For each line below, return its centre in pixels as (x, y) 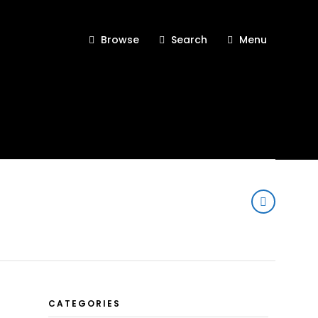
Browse (120, 40)
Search (189, 40)
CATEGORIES (84, 303)
